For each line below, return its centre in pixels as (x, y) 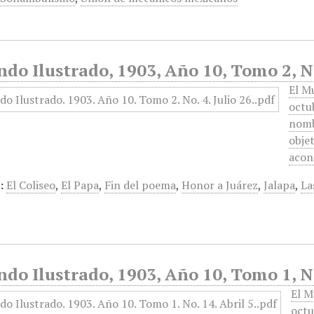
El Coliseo (31, 185)
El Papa (80, 185)
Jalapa (280, 185)
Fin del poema (141, 185)
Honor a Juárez (220, 185)
